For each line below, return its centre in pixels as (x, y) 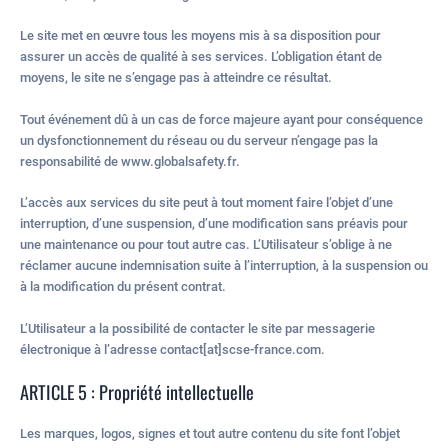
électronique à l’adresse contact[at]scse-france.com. (172, 349)
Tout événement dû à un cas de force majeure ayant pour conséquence (221, 119)
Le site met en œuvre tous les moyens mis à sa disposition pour (200, 36)
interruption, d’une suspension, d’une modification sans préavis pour (214, 224)
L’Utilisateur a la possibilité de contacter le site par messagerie (197, 328)
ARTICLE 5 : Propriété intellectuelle (137, 392)
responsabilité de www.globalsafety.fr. (130, 161)
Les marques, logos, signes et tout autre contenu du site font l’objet (210, 434)
